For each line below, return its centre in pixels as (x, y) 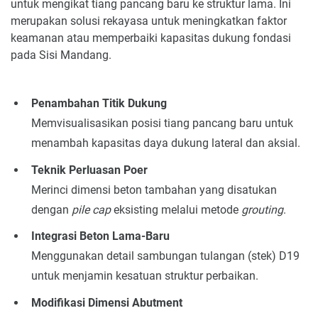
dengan (51, 209)
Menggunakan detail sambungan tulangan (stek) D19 (165, 256)
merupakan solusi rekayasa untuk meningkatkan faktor (149, 21)
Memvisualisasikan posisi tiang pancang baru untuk (162, 123)
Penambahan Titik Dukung (99, 103)
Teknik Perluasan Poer (89, 170)
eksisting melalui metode (176, 209)
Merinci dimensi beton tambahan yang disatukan (154, 190)
